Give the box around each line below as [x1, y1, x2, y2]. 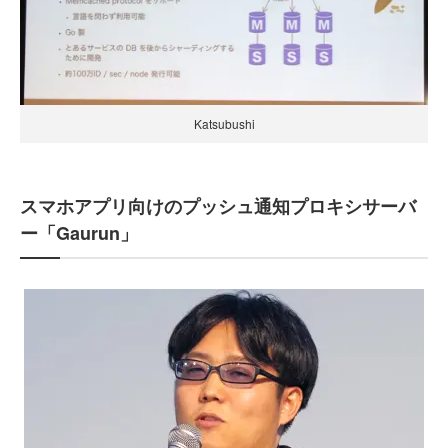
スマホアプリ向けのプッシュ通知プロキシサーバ [20, 192, 416, 219]
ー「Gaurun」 [20, 219, 138, 246]
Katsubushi [193, 114, 255, 132]
